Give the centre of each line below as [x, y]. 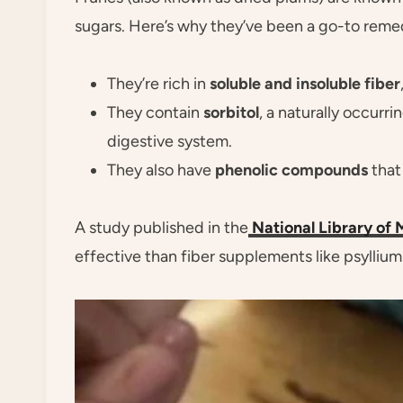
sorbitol [231, 112]
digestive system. [170, 141]
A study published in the [161, 227]
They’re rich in [158, 83]
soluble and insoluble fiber [305, 83]
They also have [161, 170]
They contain [155, 112]
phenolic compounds [291, 170]
